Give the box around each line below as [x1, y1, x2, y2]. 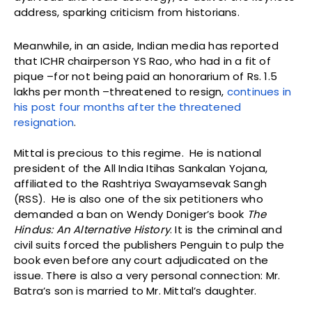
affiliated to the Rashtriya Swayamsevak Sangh [14, 175, 267, 191]
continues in [226, 84, 292, 99]
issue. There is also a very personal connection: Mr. [14, 267, 281, 283]
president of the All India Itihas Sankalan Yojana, [14, 160, 271, 175]
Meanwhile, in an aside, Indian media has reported [14, 38, 279, 53]
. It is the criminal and [170, 221, 282, 237]
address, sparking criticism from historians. [14, 4, 240, 19]
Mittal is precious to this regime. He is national [14, 145, 262, 160]
